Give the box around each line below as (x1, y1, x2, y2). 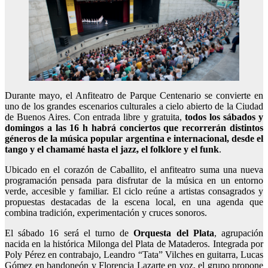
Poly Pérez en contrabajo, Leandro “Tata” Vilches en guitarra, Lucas (5, 249, 263, 260)
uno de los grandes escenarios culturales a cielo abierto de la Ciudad (5, 101, 263, 112)
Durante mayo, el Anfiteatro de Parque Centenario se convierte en (5, 90, 263, 101)
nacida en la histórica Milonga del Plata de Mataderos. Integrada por (5, 239, 263, 249)
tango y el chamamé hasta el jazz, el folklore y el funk (5, 144, 219, 155)
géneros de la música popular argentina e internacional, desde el (5, 133, 263, 144)
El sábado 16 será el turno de (5, 228, 134, 239)
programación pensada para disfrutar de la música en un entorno (5, 175, 263, 186)
